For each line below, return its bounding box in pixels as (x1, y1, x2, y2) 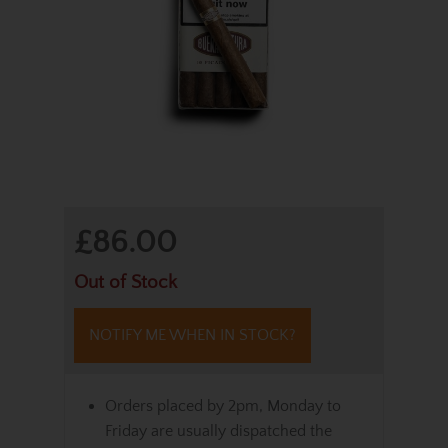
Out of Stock (74, 272, 177, 293)
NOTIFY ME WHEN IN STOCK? (89, 326, 296, 344)
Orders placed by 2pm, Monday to (105, 397, 341, 415)
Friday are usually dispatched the (105, 422, 332, 440)
